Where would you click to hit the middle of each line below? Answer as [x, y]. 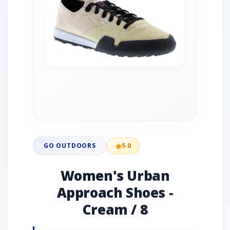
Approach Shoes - [115, 193]
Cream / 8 [115, 209]
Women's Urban [115, 176]
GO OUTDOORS [70, 146]
